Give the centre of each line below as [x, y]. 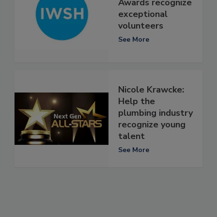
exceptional [143, 14]
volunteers [141, 25]
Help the [137, 101]
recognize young [152, 124]
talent [132, 136]
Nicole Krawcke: [151, 89]
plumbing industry [155, 113]
